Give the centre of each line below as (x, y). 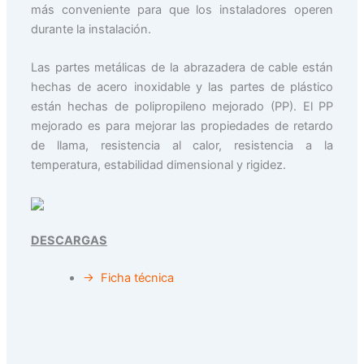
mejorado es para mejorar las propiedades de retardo (182, 126)
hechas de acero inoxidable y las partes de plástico (182, 87)
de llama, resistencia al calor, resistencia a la (182, 145)
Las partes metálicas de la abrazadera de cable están (182, 67)
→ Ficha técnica (128, 277)
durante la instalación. (91, 29)
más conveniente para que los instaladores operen (182, 9)
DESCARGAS (69, 241)
